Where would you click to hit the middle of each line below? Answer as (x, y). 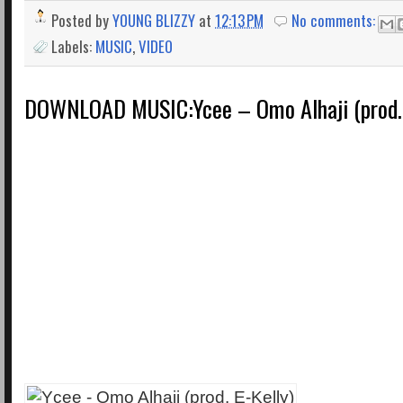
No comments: (336, 20)
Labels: (73, 46)
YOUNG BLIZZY (154, 20)
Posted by (82, 20)
